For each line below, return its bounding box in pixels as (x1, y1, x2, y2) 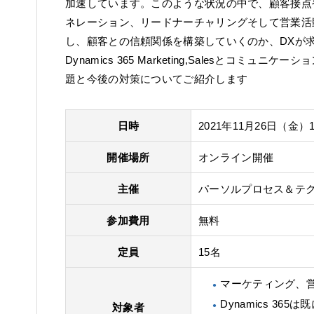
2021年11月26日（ (198, 120, 288, 132)
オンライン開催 (198, 151, 274, 164)
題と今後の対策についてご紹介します (65, 73, 248, 86)
